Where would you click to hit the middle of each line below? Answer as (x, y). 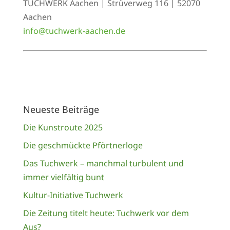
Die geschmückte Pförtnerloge (83, 145)
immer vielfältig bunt (63, 177)
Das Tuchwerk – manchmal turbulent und (103, 163)
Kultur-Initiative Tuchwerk (73, 195)
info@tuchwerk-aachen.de (74, 31)
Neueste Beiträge (61, 109)
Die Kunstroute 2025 (63, 127)
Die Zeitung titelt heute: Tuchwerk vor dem (106, 213)
